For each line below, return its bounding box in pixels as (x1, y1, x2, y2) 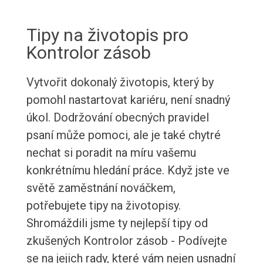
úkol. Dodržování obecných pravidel (26, 110, 209, 125)
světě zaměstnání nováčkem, (26, 181, 176, 195)
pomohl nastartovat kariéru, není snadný (26, 93, 230, 107)
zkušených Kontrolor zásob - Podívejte (26, 234, 227, 248)
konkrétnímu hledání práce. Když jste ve (26, 163, 230, 178)
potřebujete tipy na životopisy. (26, 198, 181, 213)
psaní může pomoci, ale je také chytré (26, 128, 221, 143)
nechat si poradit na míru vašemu (26, 146, 196, 160)
